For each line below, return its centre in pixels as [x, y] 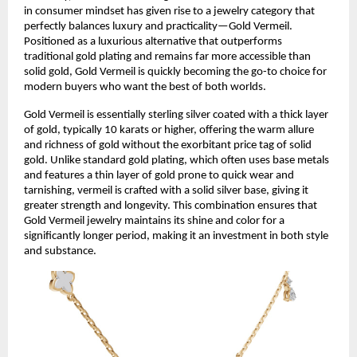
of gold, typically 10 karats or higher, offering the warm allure [169, 130]
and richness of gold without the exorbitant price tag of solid [168, 145]
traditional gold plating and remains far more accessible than [167, 57]
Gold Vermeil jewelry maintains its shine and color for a [154, 221]
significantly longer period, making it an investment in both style [176, 236]
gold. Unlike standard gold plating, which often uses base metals [177, 160]
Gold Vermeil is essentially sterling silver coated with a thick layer [176, 115]
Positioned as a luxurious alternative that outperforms [153, 41]
